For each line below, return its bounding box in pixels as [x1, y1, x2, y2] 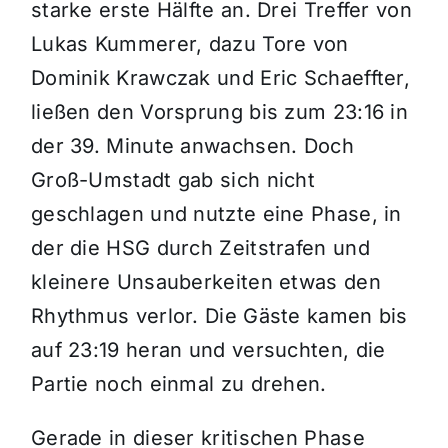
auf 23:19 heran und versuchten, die [30, 338, 386, 363]
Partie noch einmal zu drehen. [30, 372, 327, 397]
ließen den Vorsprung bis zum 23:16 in [30, 100, 409, 125]
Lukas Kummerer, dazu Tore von [30, 32, 349, 57]
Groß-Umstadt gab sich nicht [30, 168, 316, 193]
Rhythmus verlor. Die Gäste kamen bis [30, 304, 408, 329]
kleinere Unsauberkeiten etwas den [30, 270, 381, 295]
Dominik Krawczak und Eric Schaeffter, [30, 66, 411, 91]
